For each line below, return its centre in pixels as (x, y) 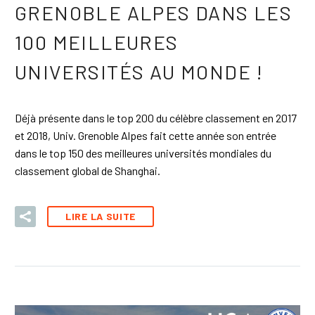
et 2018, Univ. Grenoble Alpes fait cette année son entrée (146, 136)
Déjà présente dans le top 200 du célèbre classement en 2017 (156, 118)
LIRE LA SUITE (101, 216)
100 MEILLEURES (97, 43)
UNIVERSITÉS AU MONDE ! (139, 72)
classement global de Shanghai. (88, 171)
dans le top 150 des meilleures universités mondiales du (143, 153)
